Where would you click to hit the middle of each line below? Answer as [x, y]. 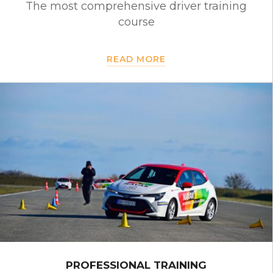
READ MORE [136, 59]
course [136, 22]
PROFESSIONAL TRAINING [136, 265]
